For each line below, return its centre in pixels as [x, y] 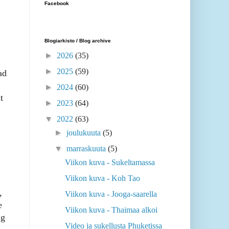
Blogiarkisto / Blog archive [78, 41]
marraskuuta [87, 149]
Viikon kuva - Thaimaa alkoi [111, 210]
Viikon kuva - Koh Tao [102, 178]
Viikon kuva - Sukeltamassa [110, 163]
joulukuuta [85, 133]
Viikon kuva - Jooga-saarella [111, 194]
